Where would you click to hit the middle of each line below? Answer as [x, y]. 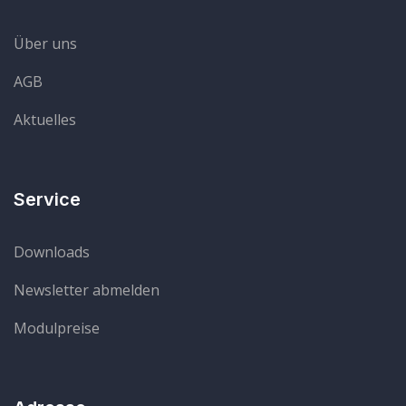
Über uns [45, 44]
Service [47, 200]
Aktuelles [45, 120]
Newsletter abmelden [87, 290]
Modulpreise [57, 329]
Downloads [52, 252]
